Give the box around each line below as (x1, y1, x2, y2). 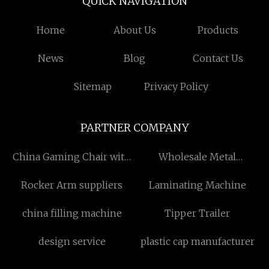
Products (198, 24, 239, 36)
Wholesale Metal (159, 151, 236, 163)
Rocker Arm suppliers (21, 179, 122, 191)
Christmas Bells (160, 167, 234, 179)
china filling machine (22, 207, 122, 219)
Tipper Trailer (165, 207, 230, 219)
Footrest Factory (34, 167, 109, 179)
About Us (113, 24, 156, 36)
